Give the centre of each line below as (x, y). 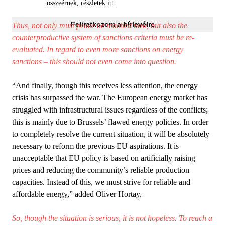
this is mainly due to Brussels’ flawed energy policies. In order (110, 122)
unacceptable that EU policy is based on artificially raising (104, 158)
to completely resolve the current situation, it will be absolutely (111, 134)
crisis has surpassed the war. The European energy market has (110, 97)
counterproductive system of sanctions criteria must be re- (103, 37)
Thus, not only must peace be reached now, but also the (100, 25)
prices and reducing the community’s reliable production (101, 170)
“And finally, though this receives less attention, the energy (105, 85)
